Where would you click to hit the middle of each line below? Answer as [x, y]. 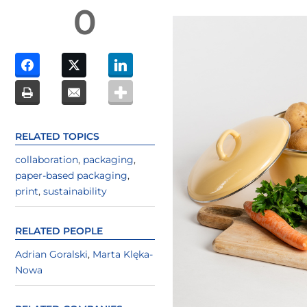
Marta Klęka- [123, 254]
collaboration [47, 160]
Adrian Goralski [51, 254]
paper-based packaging [71, 176]
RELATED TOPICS [57, 137]
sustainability [75, 192]
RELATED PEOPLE [59, 231]
